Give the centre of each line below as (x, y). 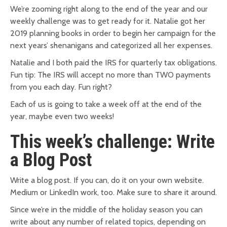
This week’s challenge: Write (112, 142)
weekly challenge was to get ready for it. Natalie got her (108, 21)
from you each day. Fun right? (61, 87)
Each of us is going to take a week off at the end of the (106, 104)
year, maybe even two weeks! (62, 116)
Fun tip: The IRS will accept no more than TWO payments (110, 74)
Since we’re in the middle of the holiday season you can (106, 209)
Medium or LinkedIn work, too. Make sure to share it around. (113, 192)
